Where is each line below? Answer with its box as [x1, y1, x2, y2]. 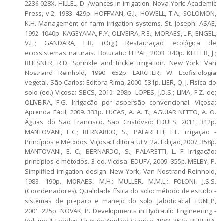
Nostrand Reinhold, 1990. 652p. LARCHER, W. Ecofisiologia [25, 68, 216, 77]
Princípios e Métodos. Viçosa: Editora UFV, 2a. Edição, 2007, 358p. [25, 137, 216, 146]
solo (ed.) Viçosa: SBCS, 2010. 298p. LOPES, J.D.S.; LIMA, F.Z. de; [25, 87, 216, 97]
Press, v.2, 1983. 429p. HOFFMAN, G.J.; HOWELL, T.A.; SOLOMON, [25, 8, 216, 18]
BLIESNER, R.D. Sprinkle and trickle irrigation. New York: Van [25, 58, 216, 67]
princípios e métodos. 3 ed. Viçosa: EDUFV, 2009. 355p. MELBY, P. [25, 156, 216, 166]
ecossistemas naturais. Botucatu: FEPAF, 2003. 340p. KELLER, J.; [25, 48, 216, 57]
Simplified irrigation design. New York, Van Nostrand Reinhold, [25, 166, 216, 176]
